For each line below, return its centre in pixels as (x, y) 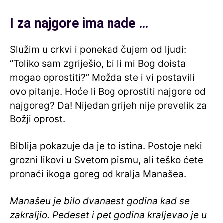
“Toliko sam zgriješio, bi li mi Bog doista (98, 64)
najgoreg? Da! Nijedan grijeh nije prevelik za (108, 106)
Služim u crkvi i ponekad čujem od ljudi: (98, 50)
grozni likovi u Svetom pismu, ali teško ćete (107, 160)
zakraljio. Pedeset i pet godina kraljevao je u (108, 215)
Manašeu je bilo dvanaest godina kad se (100, 201)
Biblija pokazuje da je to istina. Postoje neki (106, 146)
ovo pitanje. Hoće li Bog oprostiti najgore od (108, 92)
